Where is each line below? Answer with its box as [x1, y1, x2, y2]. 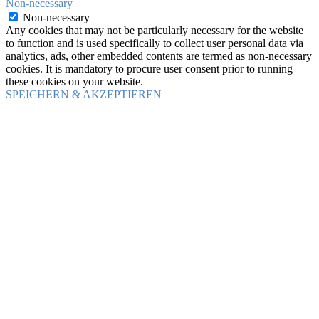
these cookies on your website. [6, 75, 143, 88]
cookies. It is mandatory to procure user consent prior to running [6, 63, 293, 75]
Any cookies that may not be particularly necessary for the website [6, 24, 303, 37]
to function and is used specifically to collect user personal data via [6, 37, 303, 50]
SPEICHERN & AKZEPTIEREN [6, 88, 162, 101]
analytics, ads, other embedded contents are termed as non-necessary [6, 50, 312, 63]
